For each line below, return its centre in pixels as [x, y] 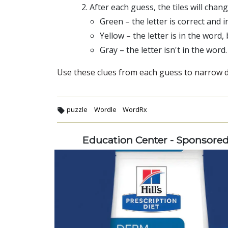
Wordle [105, 109]
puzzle [77, 109]
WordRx [135, 109]
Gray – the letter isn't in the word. [163, 50]
